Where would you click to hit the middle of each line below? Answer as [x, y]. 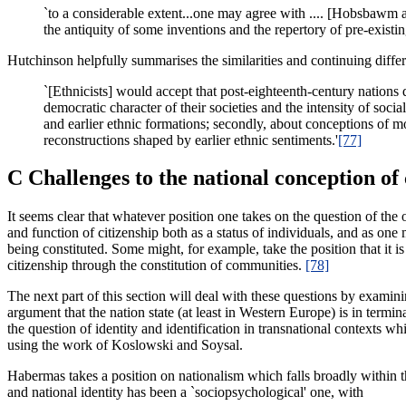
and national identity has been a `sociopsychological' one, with [185, 392]
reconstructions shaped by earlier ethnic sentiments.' [191, 140]
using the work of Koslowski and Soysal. [125, 345]
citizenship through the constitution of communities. [156, 266]
